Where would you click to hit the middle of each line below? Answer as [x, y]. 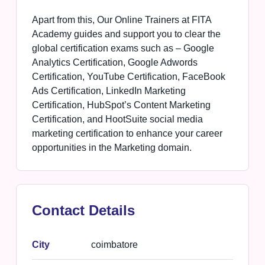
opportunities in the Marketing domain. [112, 148]
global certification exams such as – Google [123, 49]
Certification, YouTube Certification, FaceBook [128, 77]
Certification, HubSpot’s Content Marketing [121, 105]
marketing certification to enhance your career [127, 134]
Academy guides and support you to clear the [126, 34]
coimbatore [114, 245]
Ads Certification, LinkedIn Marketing [109, 91]
